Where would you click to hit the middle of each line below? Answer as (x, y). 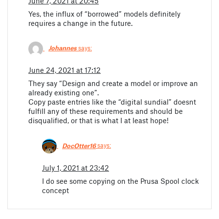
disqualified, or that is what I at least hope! (99, 120)
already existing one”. (64, 93)
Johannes (63, 48)
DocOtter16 (79, 145)
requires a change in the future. (80, 23)
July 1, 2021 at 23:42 (76, 168)
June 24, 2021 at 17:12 (65, 70)
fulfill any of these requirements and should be (106, 111)
